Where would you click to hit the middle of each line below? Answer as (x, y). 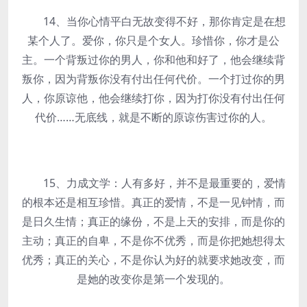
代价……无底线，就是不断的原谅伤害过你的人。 (153, 117)
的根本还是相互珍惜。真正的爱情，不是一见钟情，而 (153, 202)
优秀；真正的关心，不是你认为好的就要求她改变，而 (153, 260)
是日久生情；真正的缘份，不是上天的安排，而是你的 (153, 221)
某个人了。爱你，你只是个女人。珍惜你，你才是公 (153, 40)
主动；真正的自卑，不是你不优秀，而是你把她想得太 (153, 241)
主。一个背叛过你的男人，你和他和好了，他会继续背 (153, 60)
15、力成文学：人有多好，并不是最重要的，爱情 (153, 183)
